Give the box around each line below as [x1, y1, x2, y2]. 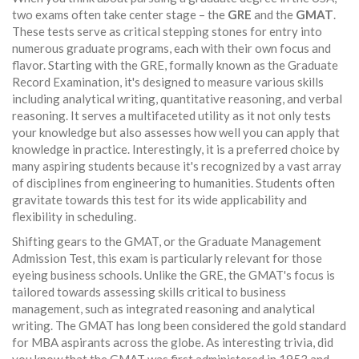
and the [252, 7, 296, 22]
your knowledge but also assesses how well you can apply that [12, 125, 340, 140]
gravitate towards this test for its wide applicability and [12, 192, 307, 208]
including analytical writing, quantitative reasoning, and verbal [12, 91, 342, 107]
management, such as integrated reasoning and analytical [12, 301, 315, 317]
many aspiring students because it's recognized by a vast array [12, 159, 341, 174]
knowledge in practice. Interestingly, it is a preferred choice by [12, 142, 340, 157]
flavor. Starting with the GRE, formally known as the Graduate [12, 58, 338, 73]
